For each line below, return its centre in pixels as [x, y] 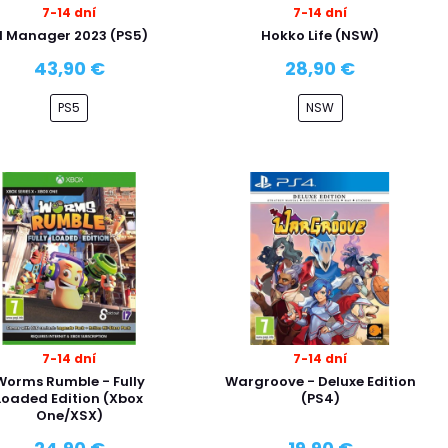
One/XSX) [69, 415]
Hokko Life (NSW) [320, 35]
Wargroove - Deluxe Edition [320, 381]
